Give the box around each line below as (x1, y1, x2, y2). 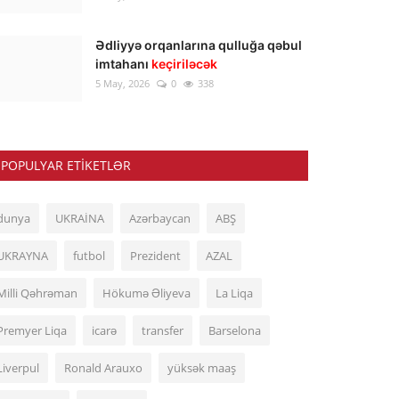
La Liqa (216, 285, 253, 301)
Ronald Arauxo (64, 360, 142, 376)
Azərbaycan (129, 210, 191, 226)
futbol (73, 248, 105, 264)
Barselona (208, 322, 261, 338)
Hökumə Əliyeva (102, 285, 191, 301)
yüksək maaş (167, 360, 236, 376)
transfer (142, 322, 183, 338)
